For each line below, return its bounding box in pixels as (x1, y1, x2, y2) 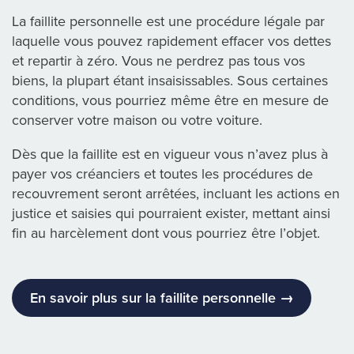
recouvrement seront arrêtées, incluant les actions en (12, 185, 340, 203)
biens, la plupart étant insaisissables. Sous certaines (12, 72, 328, 90)
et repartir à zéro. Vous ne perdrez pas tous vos (12, 52, 305, 70)
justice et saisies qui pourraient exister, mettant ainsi (12, 205, 330, 223)
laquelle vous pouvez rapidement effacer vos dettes (12, 32, 331, 51)
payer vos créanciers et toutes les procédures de (12, 165, 313, 183)
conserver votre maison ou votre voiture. (12, 111, 262, 130)
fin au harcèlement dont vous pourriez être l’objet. (12, 224, 320, 243)
